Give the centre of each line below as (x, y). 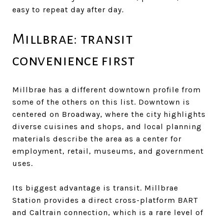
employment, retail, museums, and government (108, 151)
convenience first (74, 60)
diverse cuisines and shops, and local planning (107, 126)
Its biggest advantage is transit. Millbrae (95, 188)
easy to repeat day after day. (68, 9)
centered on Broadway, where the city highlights (109, 114)
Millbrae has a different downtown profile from (107, 89)
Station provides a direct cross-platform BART (105, 200)
